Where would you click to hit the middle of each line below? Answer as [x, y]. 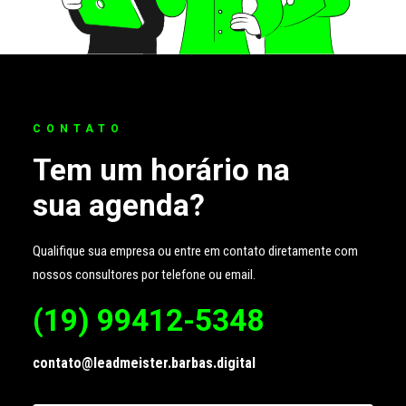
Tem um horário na [161, 170]
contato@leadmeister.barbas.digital [144, 363]
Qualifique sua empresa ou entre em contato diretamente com [195, 251]
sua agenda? [119, 205]
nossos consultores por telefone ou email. [144, 275]
